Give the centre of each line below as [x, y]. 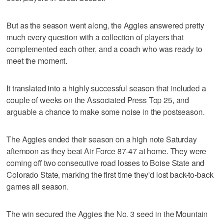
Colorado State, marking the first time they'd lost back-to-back [110, 174]
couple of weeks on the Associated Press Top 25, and [98, 100]
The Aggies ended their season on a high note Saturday [102, 139]
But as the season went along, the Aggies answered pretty [105, 25]
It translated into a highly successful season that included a [106, 88]
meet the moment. [37, 60]
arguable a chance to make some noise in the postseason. [106, 111]
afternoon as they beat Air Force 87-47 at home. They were [107, 151]
